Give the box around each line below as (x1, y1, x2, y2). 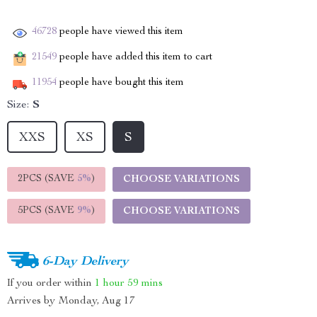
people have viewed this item (57, 27, 183, 38)
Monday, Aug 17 (58, 296, 135, 306)
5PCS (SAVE (18, 206, 77, 216)
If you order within (7, 277, 95, 289)
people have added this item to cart (57, 52, 212, 63)
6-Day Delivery (42, 255, 129, 268)
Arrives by (7, 296, 58, 306)
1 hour (95, 277, 125, 289)
